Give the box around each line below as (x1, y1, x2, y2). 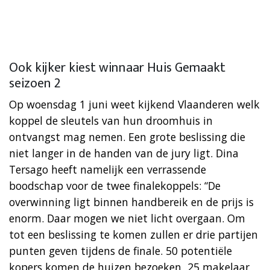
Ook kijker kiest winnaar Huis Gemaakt (9, 56, 225, 79)
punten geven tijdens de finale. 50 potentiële (9, 243, 232, 258)
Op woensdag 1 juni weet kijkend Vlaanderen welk (9, 96, 260, 111)
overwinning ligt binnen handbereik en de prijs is (9, 194, 254, 209)
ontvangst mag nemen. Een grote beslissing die (9, 129, 245, 144)
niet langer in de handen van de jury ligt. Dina (9, 145, 239, 160)
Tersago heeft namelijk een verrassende (9, 162, 206, 177)
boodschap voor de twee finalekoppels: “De (9, 178, 221, 193)
